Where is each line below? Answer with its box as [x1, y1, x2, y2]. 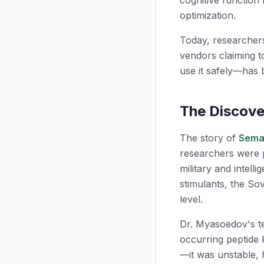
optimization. [180, 9, 236, 21]
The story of [180, 132, 239, 144]
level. [180, 193, 203, 205]
